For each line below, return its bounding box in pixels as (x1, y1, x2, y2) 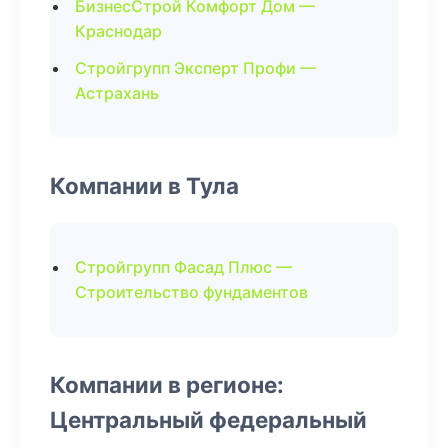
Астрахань (75, 83, 159, 103)
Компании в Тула (50, 172, 239, 199)
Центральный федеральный (50, 406, 367, 433)
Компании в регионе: (50, 371, 284, 398)
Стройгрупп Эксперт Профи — (75, 58, 316, 78)
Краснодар (75, 21, 162, 41)
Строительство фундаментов (75, 282, 308, 302)
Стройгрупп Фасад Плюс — (75, 257, 292, 277)
